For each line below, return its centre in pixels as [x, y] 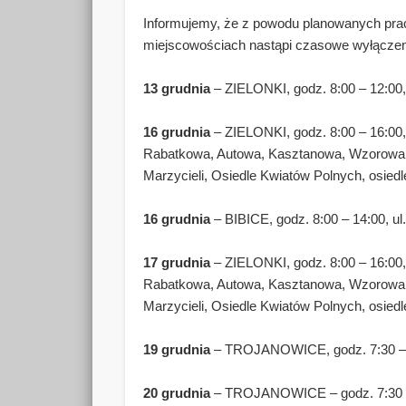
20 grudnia [177, 392]
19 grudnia [177, 349]
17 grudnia [177, 262]
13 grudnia [179, 88]
